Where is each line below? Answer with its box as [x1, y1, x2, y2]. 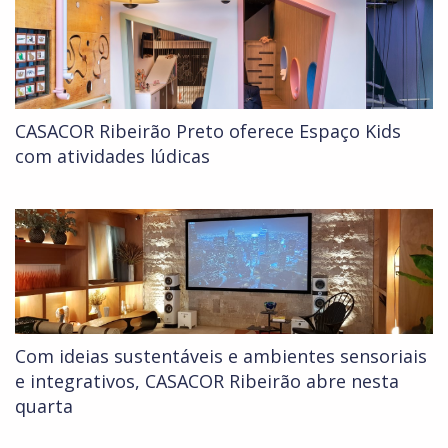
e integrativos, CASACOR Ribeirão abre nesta [15, 369, 399, 394]
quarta [15, 394, 73, 419]
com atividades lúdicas [15, 144, 210, 169]
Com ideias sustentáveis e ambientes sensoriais [15, 344, 427, 369]
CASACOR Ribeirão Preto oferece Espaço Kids [15, 119, 401, 144]
